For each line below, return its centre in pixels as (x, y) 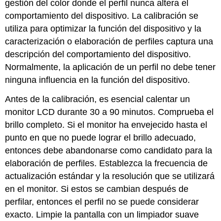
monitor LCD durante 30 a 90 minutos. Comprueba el (110, 112)
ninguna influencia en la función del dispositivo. (98, 80)
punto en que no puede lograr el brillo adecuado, (101, 137)
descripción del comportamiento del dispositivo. (98, 55)
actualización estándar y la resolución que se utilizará (110, 176)
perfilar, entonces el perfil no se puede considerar (102, 202)
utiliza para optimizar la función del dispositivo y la (103, 29)
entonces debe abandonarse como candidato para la (109, 150)
